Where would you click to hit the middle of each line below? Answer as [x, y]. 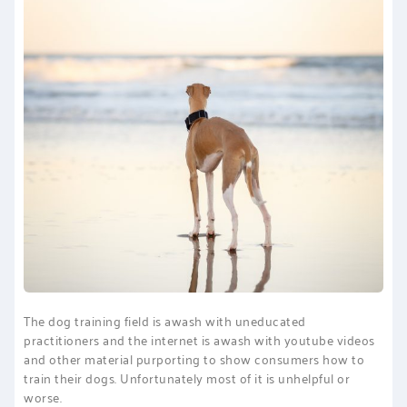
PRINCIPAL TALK [203, 267]
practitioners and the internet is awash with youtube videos [199, 339]
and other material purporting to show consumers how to [194, 358]
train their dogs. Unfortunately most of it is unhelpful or [187, 377]
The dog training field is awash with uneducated [165, 320]
